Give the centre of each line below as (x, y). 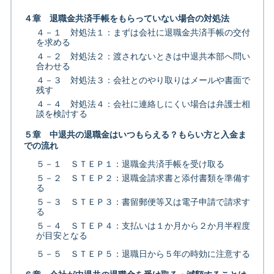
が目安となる (61, 236)
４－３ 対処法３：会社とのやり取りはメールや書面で (143, 80)
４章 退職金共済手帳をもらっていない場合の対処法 (126, 19)
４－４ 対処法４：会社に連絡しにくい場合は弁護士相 (143, 104)
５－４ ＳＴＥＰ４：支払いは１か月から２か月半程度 (143, 226)
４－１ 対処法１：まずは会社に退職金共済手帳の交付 (143, 33)
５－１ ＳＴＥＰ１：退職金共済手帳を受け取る (130, 164)
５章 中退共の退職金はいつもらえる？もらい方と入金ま (135, 135)
